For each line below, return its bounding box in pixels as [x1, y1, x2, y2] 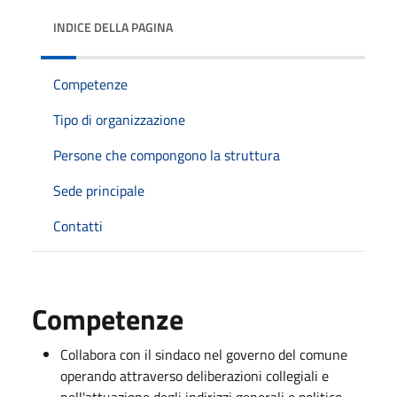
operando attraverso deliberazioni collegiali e [60, 364, 329, 386]
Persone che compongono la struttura [53, 144, 280, 166]
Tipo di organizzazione [53, 108, 185, 130]
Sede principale [53, 179, 144, 201]
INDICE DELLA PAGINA [53, 17, 173, 36]
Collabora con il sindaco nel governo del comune [60, 343, 347, 365]
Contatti [53, 214, 103, 237]
